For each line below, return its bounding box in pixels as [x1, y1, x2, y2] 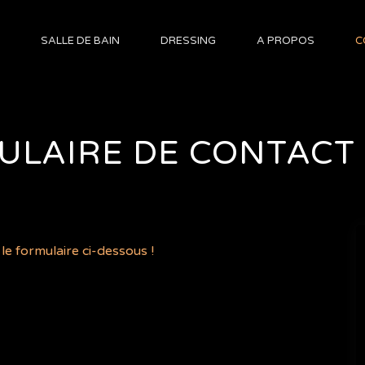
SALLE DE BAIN [40, 34, 120, 47]
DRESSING [160, 34, 216, 47]
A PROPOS [256, 34, 314, 47]
